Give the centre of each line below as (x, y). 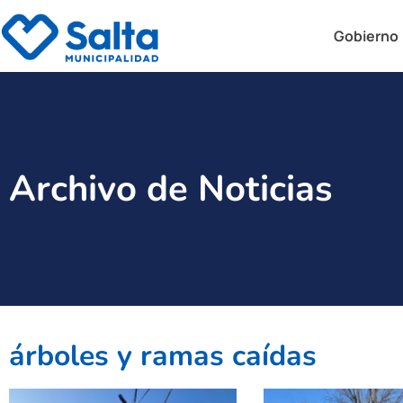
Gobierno (367, 36)
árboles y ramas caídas (163, 356)
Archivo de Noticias (171, 189)
